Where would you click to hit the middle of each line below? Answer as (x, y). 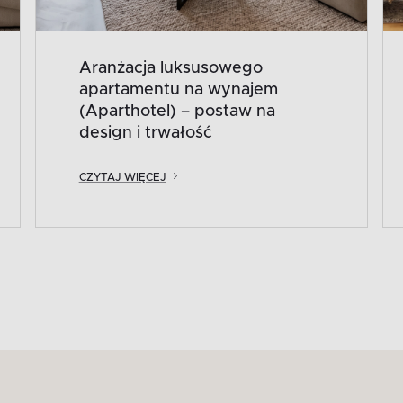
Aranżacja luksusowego (170, 68)
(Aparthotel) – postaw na (177, 111)
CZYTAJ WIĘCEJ (122, 177)
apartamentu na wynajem (178, 90)
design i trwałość (145, 133)
